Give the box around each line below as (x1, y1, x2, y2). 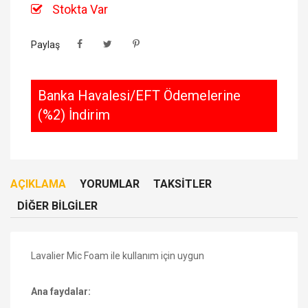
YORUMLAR (80, 177, 140, 190)
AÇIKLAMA (10, 177, 66, 190)
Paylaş (31, 38, 60, 50)
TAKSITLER (153, 177, 212, 190)
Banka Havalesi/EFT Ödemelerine (38, 87, 241, 104)
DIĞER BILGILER (17, 199, 98, 212)
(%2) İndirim (38, 106, 110, 123)
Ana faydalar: (31, 285, 91, 297)
